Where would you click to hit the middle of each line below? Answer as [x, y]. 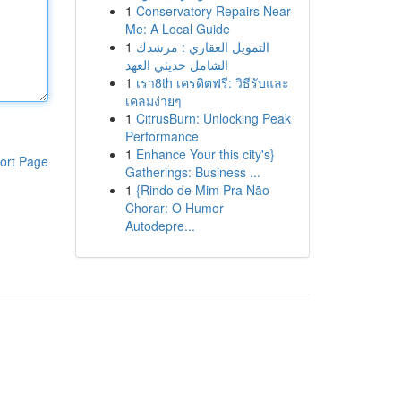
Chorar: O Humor [174, 208]
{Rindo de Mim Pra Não [202, 190]
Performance [162, 136]
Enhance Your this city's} [205, 154]
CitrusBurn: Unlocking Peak [213, 118]
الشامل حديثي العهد [176, 64]
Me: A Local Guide [177, 29]
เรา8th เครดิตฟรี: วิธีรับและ [212, 82]
